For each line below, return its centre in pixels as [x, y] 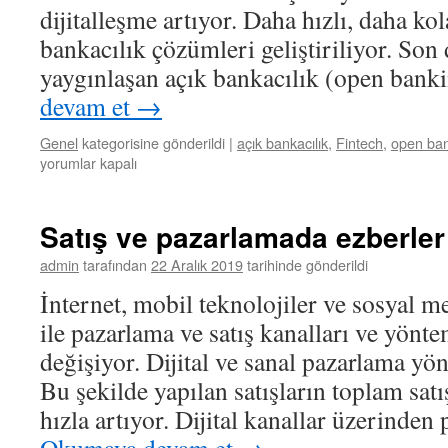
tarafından [115, 264]
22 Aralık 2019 [197, 264]
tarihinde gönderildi [307, 264]
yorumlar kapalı [88, 162]
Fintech [359, 142]
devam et [88, 106]
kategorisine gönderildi [153, 142]
